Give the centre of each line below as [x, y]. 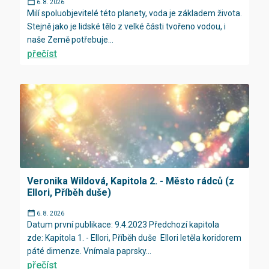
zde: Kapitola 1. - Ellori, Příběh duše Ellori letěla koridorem [134, 237]
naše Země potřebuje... [70, 39]
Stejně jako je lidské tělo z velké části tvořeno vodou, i [126, 26]
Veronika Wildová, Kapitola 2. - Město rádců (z [131, 181]
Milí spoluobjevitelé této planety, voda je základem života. [134, 13]
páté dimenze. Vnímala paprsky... [89, 251]
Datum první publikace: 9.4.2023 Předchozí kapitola [123, 224]
